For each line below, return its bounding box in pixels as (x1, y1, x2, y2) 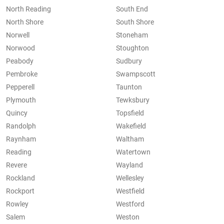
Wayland (116, 161, 143, 169)
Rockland (6, 174, 35, 182)
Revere (6, 161, 27, 169)
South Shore (116, 18, 154, 26)
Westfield (116, 187, 144, 195)
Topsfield (116, 109, 144, 117)
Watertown (116, 148, 150, 156)
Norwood (6, 44, 35, 52)
